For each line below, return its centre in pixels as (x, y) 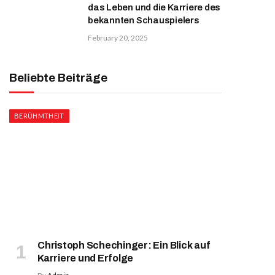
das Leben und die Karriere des (154, 7)
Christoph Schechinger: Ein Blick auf (124, 245)
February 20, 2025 (118, 38)
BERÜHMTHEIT (39, 116)
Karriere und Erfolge (86, 258)
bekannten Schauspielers (144, 20)
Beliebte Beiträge (58, 78)
